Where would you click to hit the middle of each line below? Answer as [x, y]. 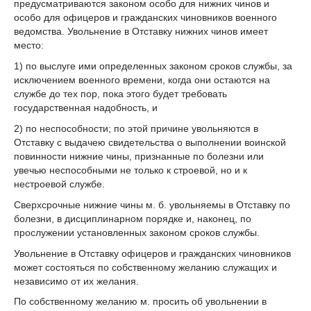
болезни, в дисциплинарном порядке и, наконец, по [133, 218]
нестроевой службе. [59, 184]
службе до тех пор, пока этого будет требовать [120, 94]
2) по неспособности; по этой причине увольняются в [136, 128]
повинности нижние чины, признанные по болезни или [139, 156]
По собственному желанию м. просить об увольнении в [140, 302]
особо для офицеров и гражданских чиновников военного [145, 18]
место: [29, 45]
